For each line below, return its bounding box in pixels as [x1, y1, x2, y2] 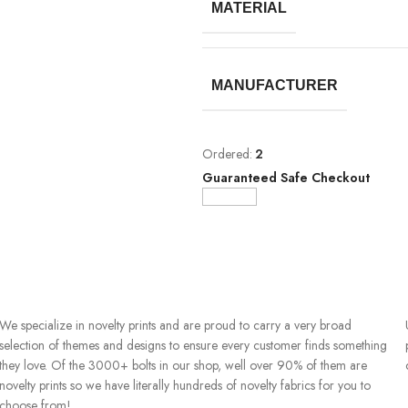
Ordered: [202, 145, 252, 163]
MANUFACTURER [211, 77, 338, 93]
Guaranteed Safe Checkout [202, 168, 370, 187]
